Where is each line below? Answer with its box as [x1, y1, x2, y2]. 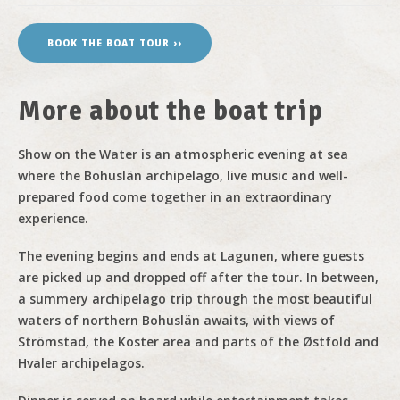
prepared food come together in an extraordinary [18, 188, 332, 205]
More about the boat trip [18, 95, 323, 128]
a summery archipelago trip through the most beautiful [18, 290, 372, 307]
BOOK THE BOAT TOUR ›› [47, 37, 182, 49]
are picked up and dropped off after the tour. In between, [18, 269, 379, 286]
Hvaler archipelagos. [18, 354, 145, 371]
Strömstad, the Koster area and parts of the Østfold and [18, 333, 379, 350]
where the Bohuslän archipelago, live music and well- [18, 167, 348, 184]
